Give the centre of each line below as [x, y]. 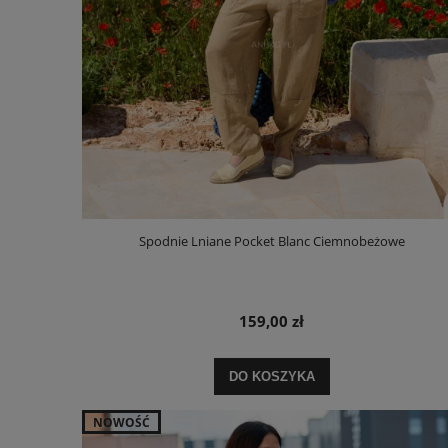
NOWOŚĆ [121, 422]
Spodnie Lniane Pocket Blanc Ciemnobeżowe [271, 241]
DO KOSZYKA [271, 376]
